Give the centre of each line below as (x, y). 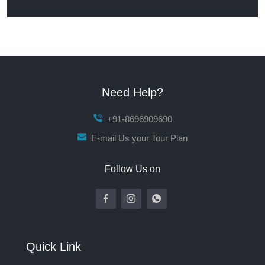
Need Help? (132, 92)
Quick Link (54, 247)
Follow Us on (132, 169)
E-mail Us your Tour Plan (138, 138)
